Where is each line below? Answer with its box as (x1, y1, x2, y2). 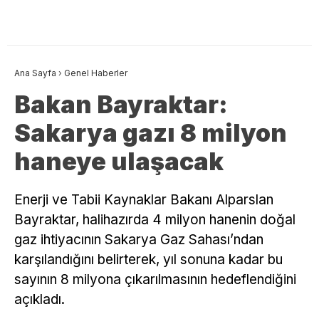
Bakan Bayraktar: (14, 89, 228, 119)
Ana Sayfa (14, 67, 56, 78)
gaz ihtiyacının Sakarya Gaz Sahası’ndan (14, 231, 263, 248)
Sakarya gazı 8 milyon (14, 117, 287, 147)
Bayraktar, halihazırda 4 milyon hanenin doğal (14, 211, 296, 228)
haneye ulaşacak (14, 146, 224, 176)
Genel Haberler (64, 67, 127, 78)
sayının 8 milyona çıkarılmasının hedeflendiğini (14, 271, 296, 288)
